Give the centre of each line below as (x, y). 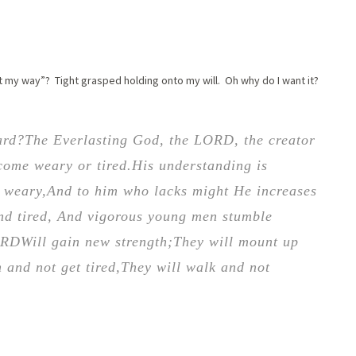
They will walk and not (195, 267)
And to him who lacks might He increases (182, 191)
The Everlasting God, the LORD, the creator (170, 140)
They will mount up (236, 242)
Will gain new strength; (97, 242)
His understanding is (200, 166)
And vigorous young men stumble (165, 217)
